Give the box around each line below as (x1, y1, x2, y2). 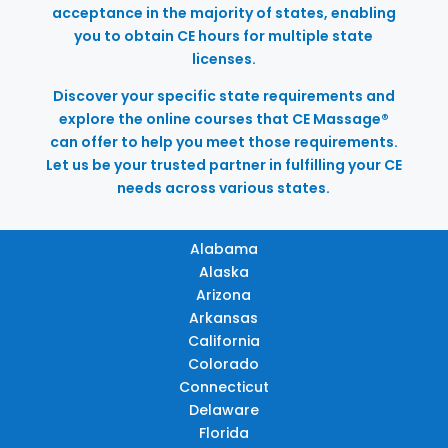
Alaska (198, 261, 249, 282)
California (187, 330, 260, 351)
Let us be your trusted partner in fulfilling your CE (45, 154, 402, 175)
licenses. (191, 48, 256, 69)
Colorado (188, 353, 260, 374)
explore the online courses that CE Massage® (58, 108, 389, 129)
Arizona (196, 284, 252, 305)
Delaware (188, 399, 259, 420)
